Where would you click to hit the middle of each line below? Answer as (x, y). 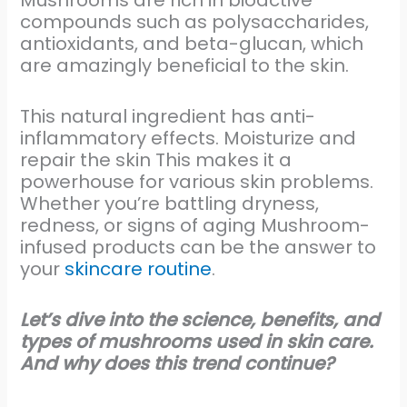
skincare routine (139, 269)
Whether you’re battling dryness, (170, 204)
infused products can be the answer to (199, 248)
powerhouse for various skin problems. (197, 182)
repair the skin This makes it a (156, 160)
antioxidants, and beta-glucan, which (192, 44)
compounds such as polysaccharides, (195, 22)
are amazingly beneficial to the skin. (185, 66)
